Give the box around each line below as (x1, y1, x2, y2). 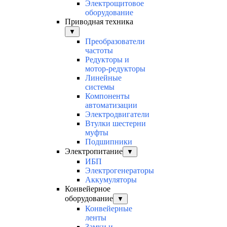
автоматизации (85, 101, 137, 110)
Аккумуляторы (85, 175, 137, 184)
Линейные (85, 73, 122, 83)
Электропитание (65, 147, 123, 156)
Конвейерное (65, 184, 110, 194)
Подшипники (85, 137, 132, 146)
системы (85, 83, 115, 92)
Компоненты (85, 92, 130, 101)
